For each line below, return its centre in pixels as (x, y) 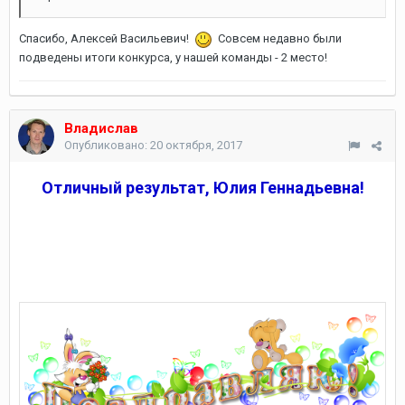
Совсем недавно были (277, 38)
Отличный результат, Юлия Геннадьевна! (202, 188)
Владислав (101, 128)
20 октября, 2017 (196, 145)
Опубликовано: (107, 145)
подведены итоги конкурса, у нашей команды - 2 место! (173, 57)
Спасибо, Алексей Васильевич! (107, 38)
